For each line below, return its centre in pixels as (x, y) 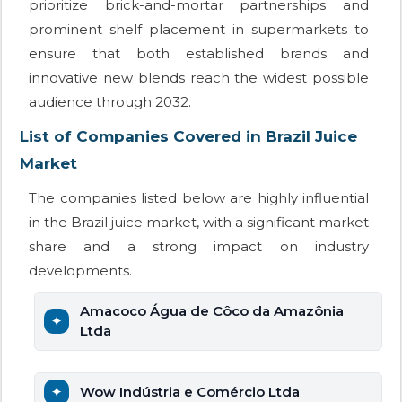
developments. (80, 271)
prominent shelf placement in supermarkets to (199, 30)
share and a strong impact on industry (199, 247)
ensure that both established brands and (199, 54)
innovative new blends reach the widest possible (199, 78)
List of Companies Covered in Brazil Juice (188, 137)
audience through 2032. (110, 102)
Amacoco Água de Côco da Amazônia (212, 311)
